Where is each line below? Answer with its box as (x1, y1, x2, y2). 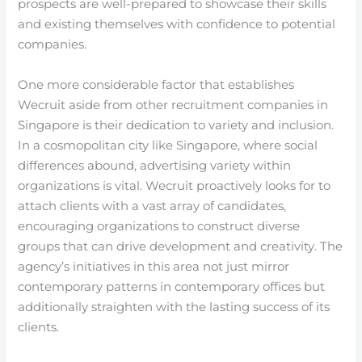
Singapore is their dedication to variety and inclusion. (18, 117, 335, 133)
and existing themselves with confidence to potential (18, 16, 336, 32)
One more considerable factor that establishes (18, 77, 295, 92)
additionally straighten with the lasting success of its (18, 299, 330, 314)
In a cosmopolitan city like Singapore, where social (18, 137, 318, 153)
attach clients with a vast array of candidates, (18, 198, 287, 213)
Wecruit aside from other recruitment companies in (18, 97, 329, 112)
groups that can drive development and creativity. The (18, 238, 343, 254)
